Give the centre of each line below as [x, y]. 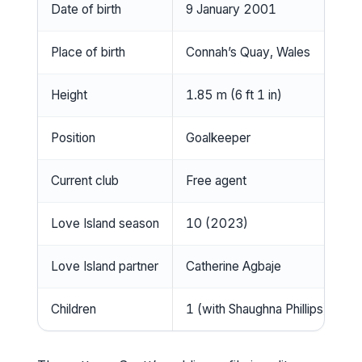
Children [74, 309]
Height [69, 95]
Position [73, 137]
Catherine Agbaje [234, 266]
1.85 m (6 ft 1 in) [234, 95]
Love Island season [105, 223]
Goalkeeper [218, 137]
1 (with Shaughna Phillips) [257, 309]
